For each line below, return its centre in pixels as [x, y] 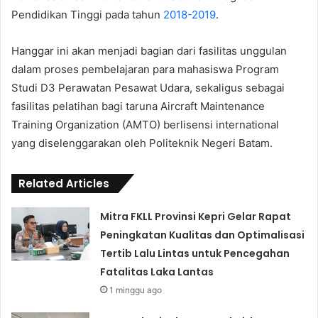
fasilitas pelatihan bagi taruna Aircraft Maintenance [138, 106]
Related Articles [64, 183]
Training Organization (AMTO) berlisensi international [147, 124]
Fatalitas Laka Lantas [157, 272]
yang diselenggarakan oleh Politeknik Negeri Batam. [142, 143]
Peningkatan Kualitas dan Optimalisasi [203, 235]
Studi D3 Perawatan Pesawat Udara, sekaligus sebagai [148, 87]
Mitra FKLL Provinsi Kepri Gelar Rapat [196, 216]
